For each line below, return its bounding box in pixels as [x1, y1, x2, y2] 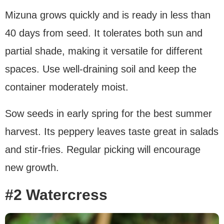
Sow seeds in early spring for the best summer [5, 108, 212, 119]
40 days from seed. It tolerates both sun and [5, 27, 202, 39]
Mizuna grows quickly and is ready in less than [5, 9, 210, 21]
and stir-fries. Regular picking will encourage [5, 144, 200, 155]
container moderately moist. [5, 81, 128, 93]
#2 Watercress [5, 186, 107, 203]
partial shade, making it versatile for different [5, 45, 202, 57]
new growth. [5, 162, 59, 173]
